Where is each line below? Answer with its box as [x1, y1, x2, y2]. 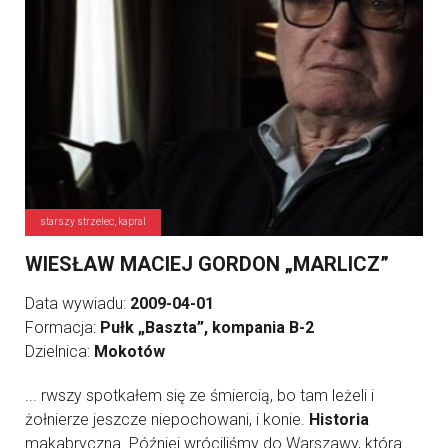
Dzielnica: [25, 342, 94, 362]
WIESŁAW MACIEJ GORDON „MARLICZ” [25, 252, 389, 277]
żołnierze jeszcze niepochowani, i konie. [25, 410, 309, 430]
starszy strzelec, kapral [40, 216, 146, 228]
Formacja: [25, 318, 100, 338]
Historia [309, 410, 369, 430]
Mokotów [94, 342, 165, 362]
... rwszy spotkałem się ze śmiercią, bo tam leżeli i [25, 386, 374, 406]
